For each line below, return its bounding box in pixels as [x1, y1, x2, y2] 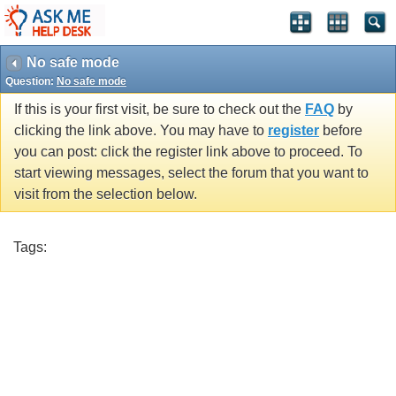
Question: [5, 75, 57, 88]
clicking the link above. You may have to [14, 123, 268, 139]
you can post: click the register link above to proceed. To [14, 144, 362, 160]
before [319, 123, 362, 139]
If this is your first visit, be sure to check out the [14, 102, 305, 118]
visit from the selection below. [14, 187, 197, 202]
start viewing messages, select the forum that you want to [14, 165, 369, 181]
